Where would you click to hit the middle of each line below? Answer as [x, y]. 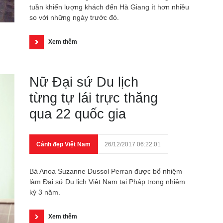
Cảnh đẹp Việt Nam [63, 144]
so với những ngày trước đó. [74, 17]
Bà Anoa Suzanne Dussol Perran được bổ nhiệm [106, 171]
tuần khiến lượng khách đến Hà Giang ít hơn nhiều [109, 7]
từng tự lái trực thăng [94, 98]
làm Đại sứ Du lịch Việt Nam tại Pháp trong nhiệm [107, 182]
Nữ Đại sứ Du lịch [84, 82]
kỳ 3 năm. [45, 192]
